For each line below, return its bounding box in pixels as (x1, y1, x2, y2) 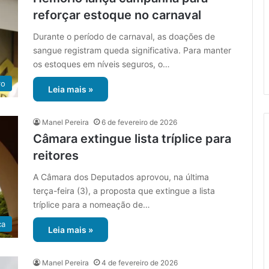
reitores (33, 148, 79, 163)
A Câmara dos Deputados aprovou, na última (33, 172, 209, 183)
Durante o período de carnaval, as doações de (33, 31, 215, 42)
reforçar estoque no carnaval (33, 8, 201, 23)
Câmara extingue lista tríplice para (33, 131, 231, 147)
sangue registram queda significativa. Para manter (33, 45, 231, 56)
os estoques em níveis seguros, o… (33, 59, 170, 70)
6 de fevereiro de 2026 (101, 118, 177, 127)
